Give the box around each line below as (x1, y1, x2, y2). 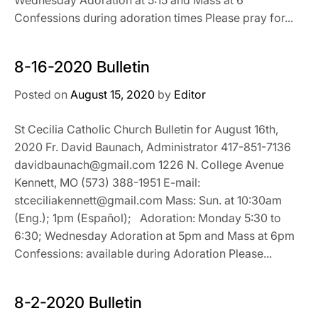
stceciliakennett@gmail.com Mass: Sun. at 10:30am (14, 192, 282, 207)
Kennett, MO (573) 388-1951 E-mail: (14, 175, 200, 190)
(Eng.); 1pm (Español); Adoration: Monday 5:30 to (14, 210, 281, 225)
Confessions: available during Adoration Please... (14, 246, 272, 261)
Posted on (14, 87, 70, 102)
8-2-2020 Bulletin (14, 292, 142, 312)
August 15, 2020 (70, 87, 155, 102)
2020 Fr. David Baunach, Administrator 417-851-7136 (14, 139, 291, 154)
